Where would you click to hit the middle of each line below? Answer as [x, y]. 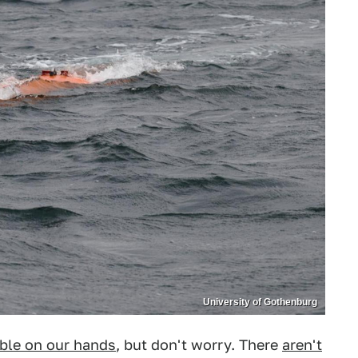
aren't [302, 345]
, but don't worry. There [199, 345]
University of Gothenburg [260, 302]
